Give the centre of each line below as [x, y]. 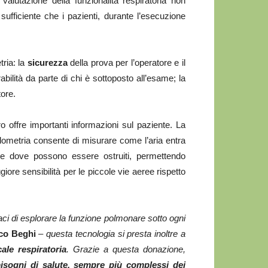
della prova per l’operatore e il [127, 63]
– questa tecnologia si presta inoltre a [111, 234]
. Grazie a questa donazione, [126, 249]
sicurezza [47, 63]
